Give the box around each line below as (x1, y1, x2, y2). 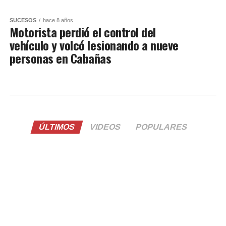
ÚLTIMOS (37, 122, 76, 131)
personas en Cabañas (9, 48, 111, 67)
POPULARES (134, 122, 189, 131)
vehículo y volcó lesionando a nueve (9, 35, 179, 54)
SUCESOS (9, 17, 36, 23)
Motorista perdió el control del (9, 22, 156, 41)
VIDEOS (88, 122, 122, 131)
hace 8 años (42, 17, 73, 23)
